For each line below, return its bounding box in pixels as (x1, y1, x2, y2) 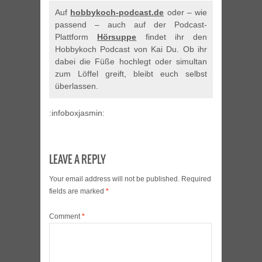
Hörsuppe (97, 32, 137, 42)
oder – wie (164, 8, 207, 18)
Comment (49, 212, 82, 221)
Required (181, 175, 211, 184)
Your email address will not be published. (49, 175, 180, 184)
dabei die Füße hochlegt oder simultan (55, 57, 207, 67)
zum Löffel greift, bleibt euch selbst (55, 69, 207, 79)
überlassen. (55, 81, 98, 91)
